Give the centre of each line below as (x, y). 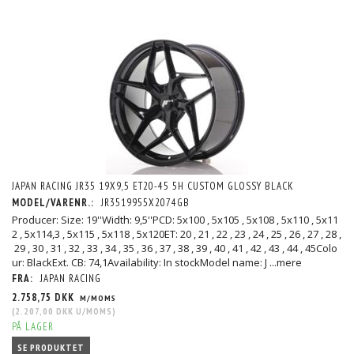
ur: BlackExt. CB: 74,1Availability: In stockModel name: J (141, 263)
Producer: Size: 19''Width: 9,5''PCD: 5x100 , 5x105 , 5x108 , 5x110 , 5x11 (175, 220)
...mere (286, 263)
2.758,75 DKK (45, 298)
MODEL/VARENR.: (55, 203)
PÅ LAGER (33, 327)
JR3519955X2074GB (145, 203)
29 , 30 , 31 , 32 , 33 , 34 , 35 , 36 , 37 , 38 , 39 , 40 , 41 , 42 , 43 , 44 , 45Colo (175, 249)
